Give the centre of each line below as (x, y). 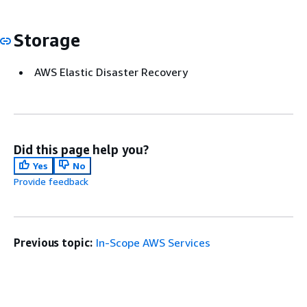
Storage (47, 40)
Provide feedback (51, 181)
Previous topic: (53, 243)
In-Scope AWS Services (153, 243)
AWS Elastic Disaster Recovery (111, 72)
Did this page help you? (81, 149)
